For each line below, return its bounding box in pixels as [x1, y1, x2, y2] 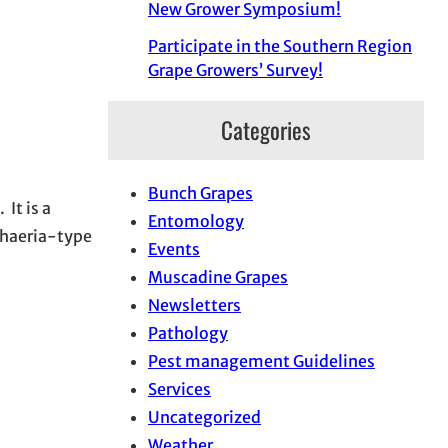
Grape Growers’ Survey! [148, 60, 323, 81]
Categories [221, 113, 311, 148]
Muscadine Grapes [148, 267, 288, 288]
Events [148, 239, 200, 260]
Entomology [148, 211, 244, 232]
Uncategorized [148, 407, 261, 428]
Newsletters [148, 295, 241, 316]
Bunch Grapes [148, 183, 253, 204]
